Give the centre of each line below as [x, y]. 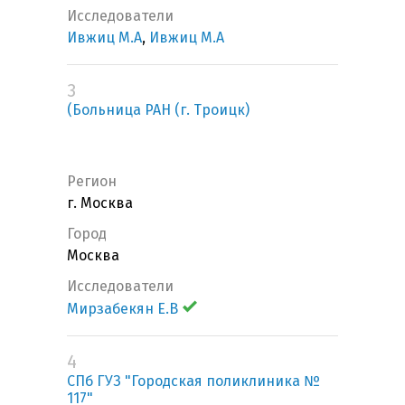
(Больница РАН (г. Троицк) [158, 110]
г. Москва [100, 203]
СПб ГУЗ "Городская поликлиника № [193, 381]
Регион [92, 182]
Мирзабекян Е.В [122, 309]
